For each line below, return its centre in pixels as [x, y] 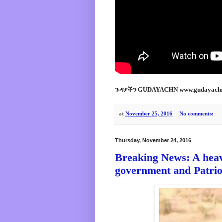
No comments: [197, 113]
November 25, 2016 [149, 113]
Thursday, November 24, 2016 [153, 140]
